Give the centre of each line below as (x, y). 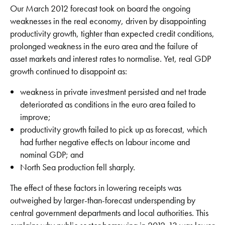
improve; (35, 117)
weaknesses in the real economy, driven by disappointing (108, 21)
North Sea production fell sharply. (78, 167)
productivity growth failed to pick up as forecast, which (114, 129)
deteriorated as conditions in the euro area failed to (108, 104)
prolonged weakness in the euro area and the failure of (104, 46)
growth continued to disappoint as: (69, 71)
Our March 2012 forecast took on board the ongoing (100, 8)
